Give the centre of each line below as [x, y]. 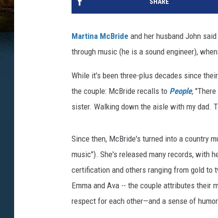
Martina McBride [100, 36]
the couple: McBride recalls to [120, 91]
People [181, 91]
